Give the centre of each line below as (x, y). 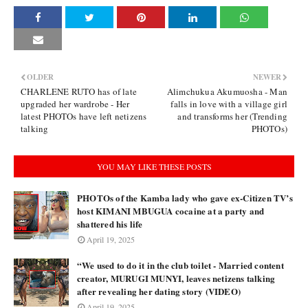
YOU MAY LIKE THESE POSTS (154, 166)
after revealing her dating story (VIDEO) (159, 291)
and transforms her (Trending (232, 116)
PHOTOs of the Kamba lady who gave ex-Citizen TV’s (185, 198)
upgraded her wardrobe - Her (75, 104)
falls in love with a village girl (229, 104)
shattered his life (110, 224)
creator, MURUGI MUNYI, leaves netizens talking (176, 278)
